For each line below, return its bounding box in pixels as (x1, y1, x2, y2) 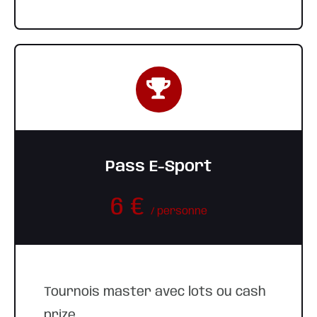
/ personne (150, 206, 207, 218)
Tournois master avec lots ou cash (44, 285, 266, 299)
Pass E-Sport (105, 159, 212, 175)
